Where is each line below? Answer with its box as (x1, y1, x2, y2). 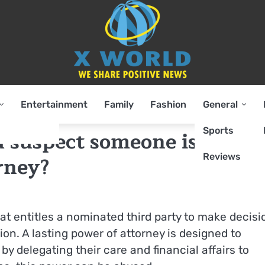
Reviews (203, 150, 241, 162)
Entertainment (21, 98, 88, 110)
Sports (203, 124, 234, 136)
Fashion (150, 98, 186, 110)
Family (104, 98, 134, 110)
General (203, 98, 238, 110)
